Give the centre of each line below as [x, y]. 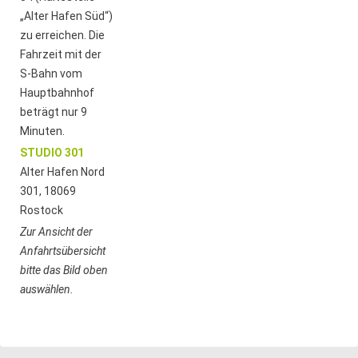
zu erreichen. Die [63, 35]
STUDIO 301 [52, 152]
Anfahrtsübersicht [63, 251]
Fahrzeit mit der [61, 54]
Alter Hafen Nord [63, 171]
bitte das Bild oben [64, 270]
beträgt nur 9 [54, 111]
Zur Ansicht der [57, 231]
